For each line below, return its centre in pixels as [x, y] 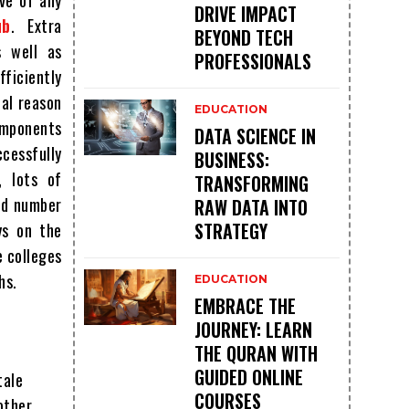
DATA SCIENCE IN [255, 136]
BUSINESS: [231, 160]
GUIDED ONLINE [248, 378]
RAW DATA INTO [251, 208]
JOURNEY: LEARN [253, 330]
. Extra [36, 26]
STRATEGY [231, 231]
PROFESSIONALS [252, 62]
